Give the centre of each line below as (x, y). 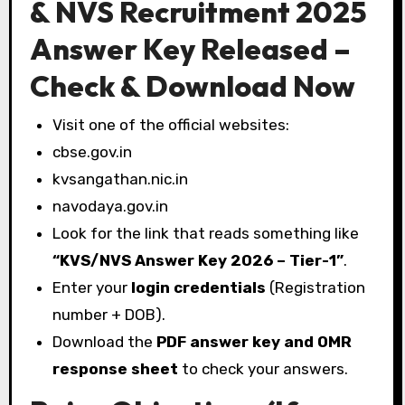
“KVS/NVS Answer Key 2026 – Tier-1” (198, 260)
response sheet (116, 368)
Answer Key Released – (190, 49)
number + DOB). (109, 314)
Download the (105, 341)
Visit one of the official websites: (171, 124)
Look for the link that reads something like (206, 233)
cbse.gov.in (93, 151)
